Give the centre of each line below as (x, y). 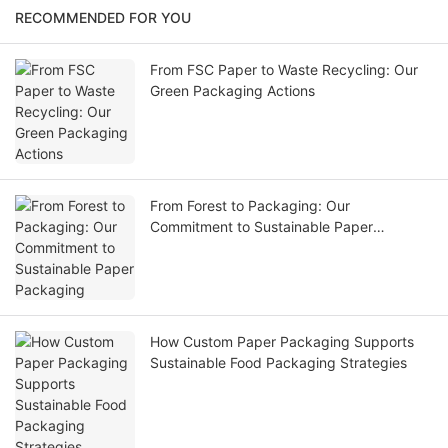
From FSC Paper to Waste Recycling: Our (284, 70)
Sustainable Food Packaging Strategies (278, 363)
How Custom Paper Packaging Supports (282, 342)
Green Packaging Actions (232, 91)
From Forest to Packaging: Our (250, 206)
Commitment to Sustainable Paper (261, 227)
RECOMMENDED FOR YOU (103, 18)
